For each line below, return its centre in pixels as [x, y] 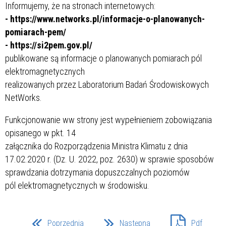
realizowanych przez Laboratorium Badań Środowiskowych [107, 84]
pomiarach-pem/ [36, 32]
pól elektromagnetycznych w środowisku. [77, 185]
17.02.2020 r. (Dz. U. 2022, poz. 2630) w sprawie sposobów [109, 159]
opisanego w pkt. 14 [40, 133]
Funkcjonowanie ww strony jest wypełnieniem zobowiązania [108, 120]
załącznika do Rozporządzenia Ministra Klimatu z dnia [96, 146]
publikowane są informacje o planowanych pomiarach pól [103, 58]
